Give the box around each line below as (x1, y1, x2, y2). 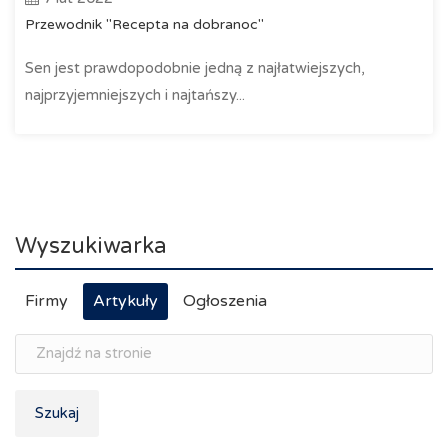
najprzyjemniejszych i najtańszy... (25, 85, 245, 104)
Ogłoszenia (183, 290, 267, 311)
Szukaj (35, 403, 79, 422)
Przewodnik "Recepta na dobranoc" (25, 15, 264, 33)
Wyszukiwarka (15, 232, 167, 259)
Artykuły (93, 290, 158, 311)
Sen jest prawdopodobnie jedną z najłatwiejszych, (25, 58, 365, 77)
